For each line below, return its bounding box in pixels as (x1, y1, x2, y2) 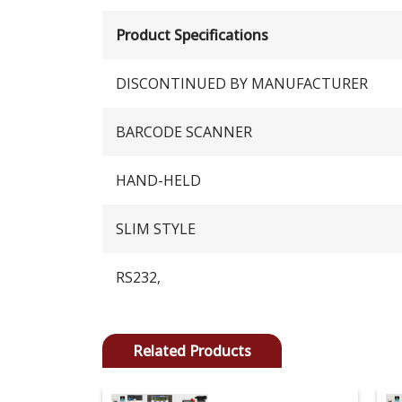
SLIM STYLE (116, 218, 196, 239)
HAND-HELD (116, 170, 201, 190)
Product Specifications (116, 24, 268, 45)
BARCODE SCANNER (116, 121, 252, 142)
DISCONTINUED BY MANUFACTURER (116, 73, 368, 93)
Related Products (133, 340, 251, 361)
